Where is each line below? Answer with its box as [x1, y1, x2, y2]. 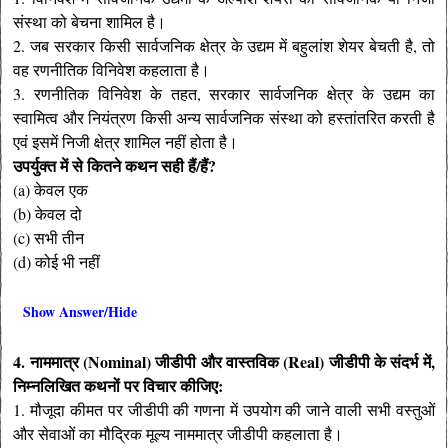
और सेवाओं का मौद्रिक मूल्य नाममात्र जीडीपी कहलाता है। [13, 423, 344, 445]
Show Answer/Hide [23, 301, 138, 323]
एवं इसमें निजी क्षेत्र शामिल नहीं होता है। [13, 131, 239, 153]
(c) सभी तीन [13, 227, 85, 249]
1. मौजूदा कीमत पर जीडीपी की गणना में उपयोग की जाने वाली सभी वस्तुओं [13, 399, 435, 421]
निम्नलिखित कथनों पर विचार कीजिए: [13, 374, 224, 398]
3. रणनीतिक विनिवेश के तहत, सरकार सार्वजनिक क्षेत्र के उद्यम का [13, 83, 435, 105]
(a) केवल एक [13, 179, 89, 201]
